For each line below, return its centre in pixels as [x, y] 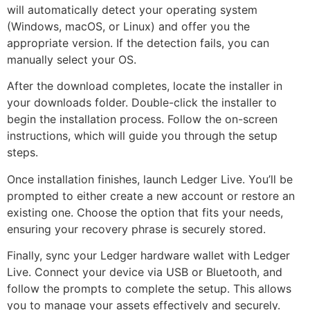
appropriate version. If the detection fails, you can [138, 43]
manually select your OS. [72, 60]
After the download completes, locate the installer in [145, 86]
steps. [22, 153]
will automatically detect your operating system [132, 10]
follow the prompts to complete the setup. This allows [149, 289]
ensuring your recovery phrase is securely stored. [136, 229]
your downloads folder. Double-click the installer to [142, 103]
